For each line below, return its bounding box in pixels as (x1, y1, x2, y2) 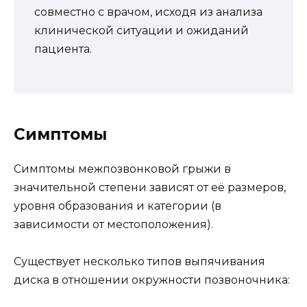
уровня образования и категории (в (14, 199, 221, 212)
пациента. (34, 42, 92, 56)
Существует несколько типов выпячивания (14, 254, 265, 268)
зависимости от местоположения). (14, 217, 213, 231)
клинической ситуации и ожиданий (34, 23, 249, 37)
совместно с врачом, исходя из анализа (34, 5, 262, 19)
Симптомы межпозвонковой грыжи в (14, 162, 231, 175)
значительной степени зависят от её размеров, (14, 180, 286, 194)
